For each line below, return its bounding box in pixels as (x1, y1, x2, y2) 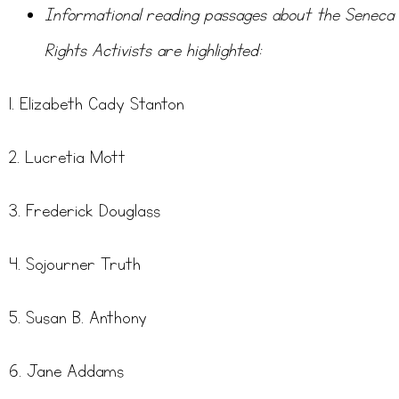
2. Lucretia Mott (9, 147, 126, 169)
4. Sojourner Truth (9, 254, 141, 276)
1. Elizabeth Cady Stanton (9, 94, 184, 116)
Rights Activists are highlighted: (45, 40, 262, 62)
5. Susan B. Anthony (9, 307, 147, 330)
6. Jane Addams (9, 361, 124, 383)
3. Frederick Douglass (9, 200, 160, 223)
